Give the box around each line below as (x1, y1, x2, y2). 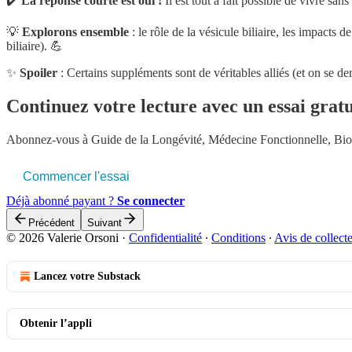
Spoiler (20, 65, 57, 79)
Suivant (87, 216, 122, 229)
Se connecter (117, 193, 185, 207)
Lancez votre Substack (34, 269, 141, 282)
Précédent (28, 216, 75, 229)
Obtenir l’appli (20, 317, 92, 329)
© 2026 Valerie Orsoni (6, 230, 119, 244)
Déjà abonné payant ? (6, 193, 117, 207)
